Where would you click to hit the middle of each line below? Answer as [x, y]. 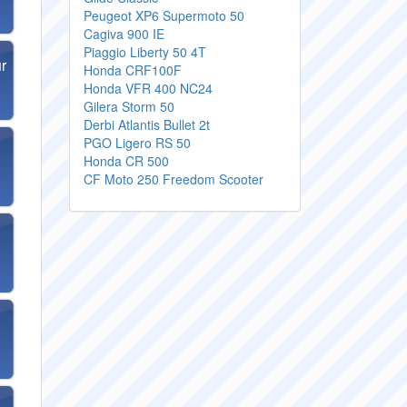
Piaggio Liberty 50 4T [145, 52]
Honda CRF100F [133, 70]
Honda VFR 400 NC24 [148, 88]
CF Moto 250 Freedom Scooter [174, 179]
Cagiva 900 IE [124, 34]
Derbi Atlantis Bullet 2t [147, 124]
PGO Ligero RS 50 [137, 143]
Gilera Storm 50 [129, 106]
